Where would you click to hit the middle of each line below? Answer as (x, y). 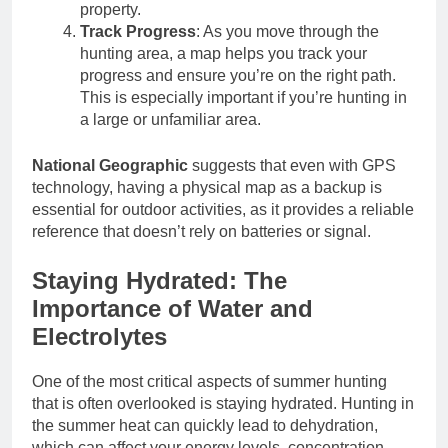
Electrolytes (99, 336)
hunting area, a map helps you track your (223, 53)
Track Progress (138, 31)
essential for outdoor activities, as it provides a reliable (223, 209)
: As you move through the (287, 31)
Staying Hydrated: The (159, 280)
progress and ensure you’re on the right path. (238, 75)
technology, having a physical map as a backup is (207, 187)
